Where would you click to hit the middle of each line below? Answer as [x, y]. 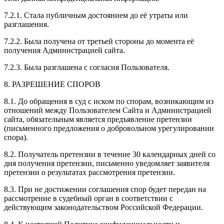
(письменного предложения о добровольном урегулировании [109, 128]
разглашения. [26, 24]
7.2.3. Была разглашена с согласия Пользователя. [87, 67]
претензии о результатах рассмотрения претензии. [89, 172]
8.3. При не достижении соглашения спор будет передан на [105, 189]
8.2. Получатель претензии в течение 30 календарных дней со [110, 154]
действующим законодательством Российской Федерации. [103, 207]
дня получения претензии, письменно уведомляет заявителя [107, 163]
